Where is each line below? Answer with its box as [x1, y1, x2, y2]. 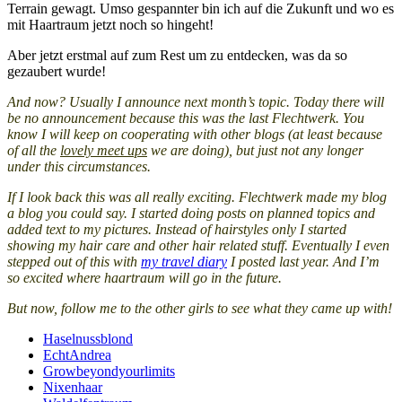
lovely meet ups [60, 143, 147, 159]
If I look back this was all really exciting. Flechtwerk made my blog [7, 189, 387, 205]
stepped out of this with [7, 254, 141, 270]
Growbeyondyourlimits [43, 363, 175, 380]
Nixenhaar [43, 380, 102, 396]
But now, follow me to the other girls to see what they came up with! [7, 301, 392, 317]
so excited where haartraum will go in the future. [7, 270, 282, 286]
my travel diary [141, 254, 227, 270]
